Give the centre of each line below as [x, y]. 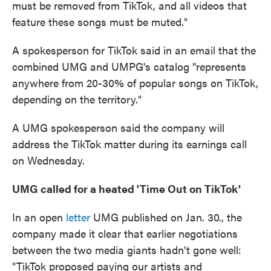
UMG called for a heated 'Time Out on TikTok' [126, 188]
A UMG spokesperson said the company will [118, 127]
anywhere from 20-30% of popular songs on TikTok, [135, 83]
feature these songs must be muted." [100, 21]
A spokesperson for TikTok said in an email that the [134, 50]
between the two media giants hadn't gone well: [127, 250]
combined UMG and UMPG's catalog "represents [129, 66]
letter [78, 217]
